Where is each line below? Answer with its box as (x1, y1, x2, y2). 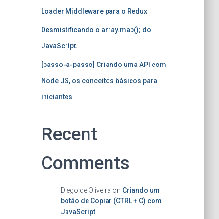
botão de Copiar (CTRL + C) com (60, 197, 162, 205)
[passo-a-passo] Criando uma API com (41, 61, 166, 68)
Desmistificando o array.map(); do (41, 26, 151, 34)
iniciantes (41, 93, 72, 101)
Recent (41, 124, 97, 145)
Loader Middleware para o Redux (41, 7, 147, 15)
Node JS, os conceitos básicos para (41, 77, 157, 85)
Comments (41, 153, 130, 174)
